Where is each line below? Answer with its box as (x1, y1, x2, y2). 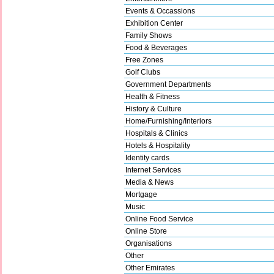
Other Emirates (125, 263, 175, 272)
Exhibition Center (125, 18, 183, 28)
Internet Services (125, 165, 181, 174)
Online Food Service (125, 214, 193, 223)
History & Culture (125, 104, 182, 113)
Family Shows (125, 31, 172, 40)
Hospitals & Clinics (125, 128, 188, 138)
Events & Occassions (125, 6, 195, 15)
